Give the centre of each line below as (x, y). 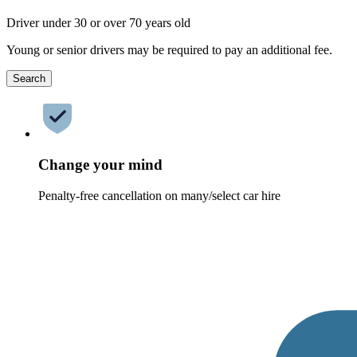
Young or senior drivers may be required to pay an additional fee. (169, 50)
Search (29, 79)
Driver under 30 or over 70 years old (98, 23)
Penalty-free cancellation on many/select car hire (159, 195)
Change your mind (100, 164)
